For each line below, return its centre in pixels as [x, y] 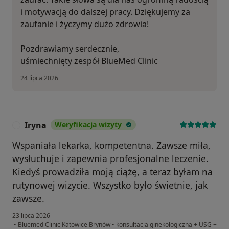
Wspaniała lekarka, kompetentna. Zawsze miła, [111, 145]
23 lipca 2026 [31, 216]
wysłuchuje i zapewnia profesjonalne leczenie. [110, 159]
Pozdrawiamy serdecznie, [70, 49]
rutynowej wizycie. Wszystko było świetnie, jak [110, 185]
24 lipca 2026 [39, 78]
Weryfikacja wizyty [88, 125]
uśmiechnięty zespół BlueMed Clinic [89, 61]
